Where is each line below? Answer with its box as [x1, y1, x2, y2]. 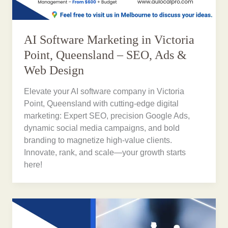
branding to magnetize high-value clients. [24, 136, 173, 145]
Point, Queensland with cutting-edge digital [24, 99, 179, 108]
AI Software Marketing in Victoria [24, 33, 195, 46]
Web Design [24, 63, 84, 77]
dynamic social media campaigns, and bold [24, 124, 180, 133]
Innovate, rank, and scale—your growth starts [24, 148, 186, 157]
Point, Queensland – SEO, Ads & [24, 48, 187, 62]
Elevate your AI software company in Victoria [24, 87, 185, 96]
